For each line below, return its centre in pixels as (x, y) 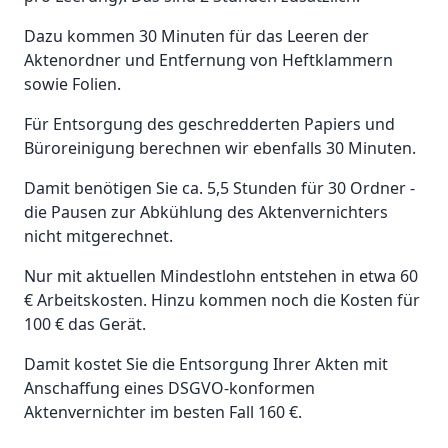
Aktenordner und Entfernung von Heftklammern (208, 60)
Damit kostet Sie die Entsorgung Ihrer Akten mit (206, 364)
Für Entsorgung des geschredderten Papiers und (209, 124)
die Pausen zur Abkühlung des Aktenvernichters (206, 212)
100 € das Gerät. (85, 324)
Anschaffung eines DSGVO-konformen (169, 388)
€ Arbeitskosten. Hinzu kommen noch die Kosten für (222, 300)
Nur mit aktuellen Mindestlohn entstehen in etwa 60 (221, 276)
